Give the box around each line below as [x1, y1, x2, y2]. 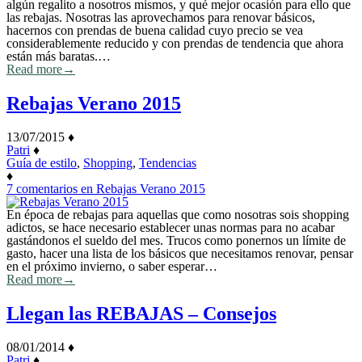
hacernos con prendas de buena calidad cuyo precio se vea [6, 23, 303, 37]
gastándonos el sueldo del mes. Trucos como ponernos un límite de [6, 233, 346, 247]
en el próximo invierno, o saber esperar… [6, 259, 217, 273]
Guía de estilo [6, 155, 77, 170]
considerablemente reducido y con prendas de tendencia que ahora [6, 36, 343, 50]
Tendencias [139, 155, 196, 170]
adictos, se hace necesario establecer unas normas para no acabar [6, 220, 335, 234]
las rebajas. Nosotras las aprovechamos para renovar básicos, [6, 10, 315, 24]
